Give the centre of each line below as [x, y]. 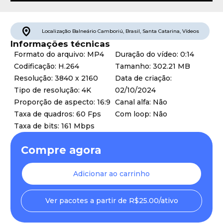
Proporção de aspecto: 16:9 [62, 102]
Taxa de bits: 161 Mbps [54, 126]
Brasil [133, 31]
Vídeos [191, 31]
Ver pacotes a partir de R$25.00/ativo [111, 201]
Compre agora [61, 150]
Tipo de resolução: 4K [53, 90]
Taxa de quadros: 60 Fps [57, 114]
